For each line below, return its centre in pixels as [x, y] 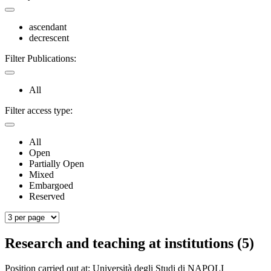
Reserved [47, 196]
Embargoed [51, 185]
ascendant [48, 27]
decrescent [49, 38]
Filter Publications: [41, 58]
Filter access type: [39, 110]
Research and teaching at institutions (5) [129, 243]
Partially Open [57, 163]
